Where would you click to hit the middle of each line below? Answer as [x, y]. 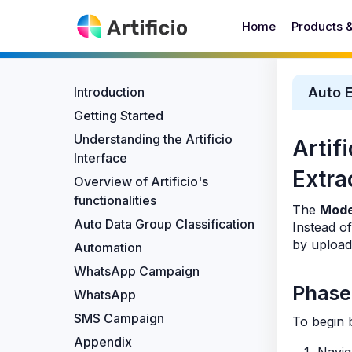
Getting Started [119, 115]
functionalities [115, 200]
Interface [101, 158]
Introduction [109, 92]
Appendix [103, 342]
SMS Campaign [119, 318]
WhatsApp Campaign [137, 271]
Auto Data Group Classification [164, 224]
